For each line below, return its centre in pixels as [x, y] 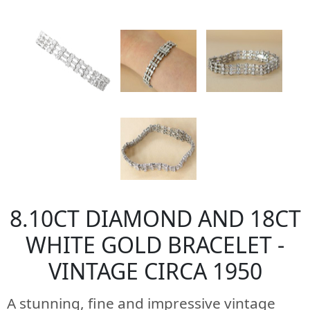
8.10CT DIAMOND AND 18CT [155, 218]
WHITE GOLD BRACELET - [155, 245]
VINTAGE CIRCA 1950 [155, 271]
